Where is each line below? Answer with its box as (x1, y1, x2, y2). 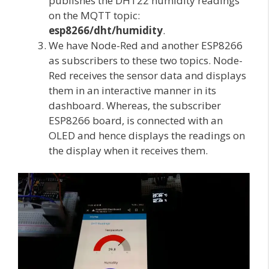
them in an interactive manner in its (49, 83, 216, 97)
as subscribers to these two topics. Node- (49, 53, 243, 67)
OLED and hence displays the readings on (49, 128, 245, 142)
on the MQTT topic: (49, 8, 140, 22)
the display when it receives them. (49, 143, 208, 157)
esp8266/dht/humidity (49, 23, 163, 37)
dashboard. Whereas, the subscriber (49, 98, 221, 112)
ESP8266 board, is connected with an (49, 113, 223, 127)
